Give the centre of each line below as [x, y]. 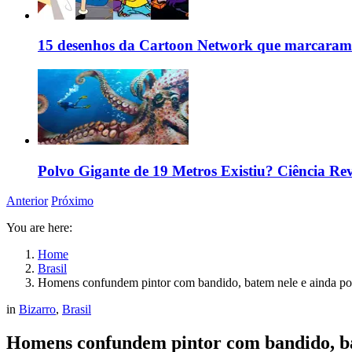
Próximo [72, 201]
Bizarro [37, 310]
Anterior [27, 201]
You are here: [39, 228]
